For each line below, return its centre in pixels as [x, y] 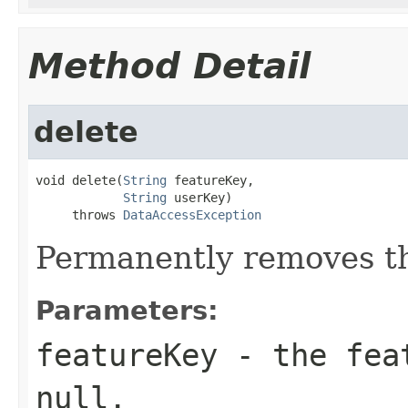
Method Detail [169, 66]
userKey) [199, 197]
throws [79, 214]
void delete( [79, 180]
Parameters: [127, 310]
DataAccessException [192, 214]
